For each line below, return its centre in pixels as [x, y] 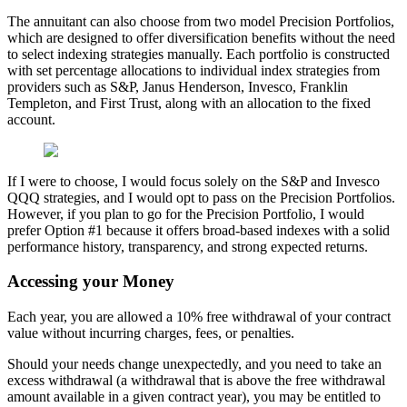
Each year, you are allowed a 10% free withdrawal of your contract [199, 316]
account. [31, 119]
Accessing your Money [91, 282]
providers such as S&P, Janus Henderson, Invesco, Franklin [178, 86]
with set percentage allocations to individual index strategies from [194, 70]
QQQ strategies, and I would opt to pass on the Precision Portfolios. [201, 197]
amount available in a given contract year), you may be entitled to [194, 396]
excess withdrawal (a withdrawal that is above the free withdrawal [196, 380]
